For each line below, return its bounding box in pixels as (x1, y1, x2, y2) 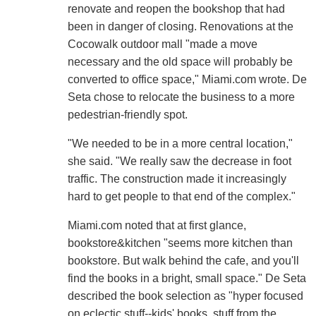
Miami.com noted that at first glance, (67, 219, 246, 232)
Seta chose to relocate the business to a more (67, 91, 295, 104)
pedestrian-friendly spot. (67, 109, 188, 121)
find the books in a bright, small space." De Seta (67, 272, 306, 285)
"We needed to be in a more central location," (67, 138, 293, 150)
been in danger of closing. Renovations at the (67, 20, 293, 33)
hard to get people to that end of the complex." (67, 190, 296, 203)
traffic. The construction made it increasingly (67, 173, 286, 186)
